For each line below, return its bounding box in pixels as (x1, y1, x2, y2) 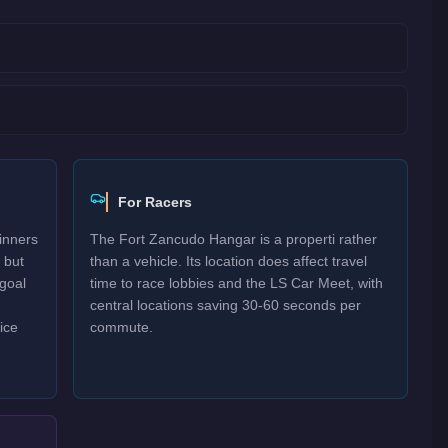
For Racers (118, 194, 193, 210)
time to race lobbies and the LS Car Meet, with (90, 275, 384, 291)
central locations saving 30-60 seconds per (90, 297, 362, 313)
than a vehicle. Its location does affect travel (90, 253, 368, 269)
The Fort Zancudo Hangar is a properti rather (90, 231, 378, 247)
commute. (90, 319, 154, 335)
